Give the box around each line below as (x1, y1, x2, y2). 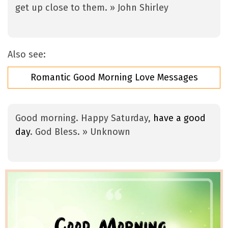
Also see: (8, 49, 46, 61)
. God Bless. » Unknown (30, 126, 130, 138)
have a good (153, 112, 206, 124)
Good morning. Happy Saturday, (15, 112, 153, 124)
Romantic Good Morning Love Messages (30, 72, 198, 83)
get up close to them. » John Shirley (15, 2, 168, 14)
